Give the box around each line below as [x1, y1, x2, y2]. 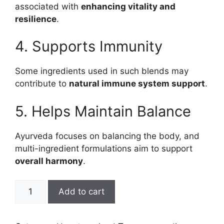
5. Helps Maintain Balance [15, 102, 191, 120]
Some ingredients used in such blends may [15, 66, 188, 76]
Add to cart [58, 186, 104, 196]
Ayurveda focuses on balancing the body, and [15, 130, 199, 141]
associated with [15, 1, 81, 11]
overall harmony [15, 155, 83, 166]
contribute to [15, 78, 69, 88]
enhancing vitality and [81, 1, 175, 11]
